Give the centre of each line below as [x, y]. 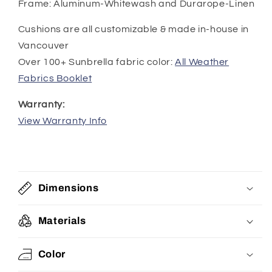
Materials [62, 221]
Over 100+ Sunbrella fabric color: [97, 62]
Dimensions [68, 188]
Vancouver [43, 46]
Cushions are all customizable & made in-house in [133, 29]
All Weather [202, 62]
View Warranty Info [63, 121]
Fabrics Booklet [55, 79]
